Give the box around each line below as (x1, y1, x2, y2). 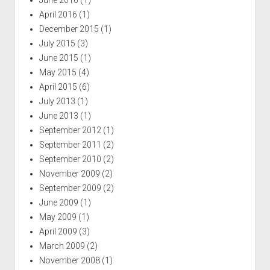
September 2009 (39, 183, 101, 193)
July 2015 (39, 38, 75, 48)
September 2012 (39, 125, 101, 135)
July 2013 (39, 96, 75, 106)
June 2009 (39, 197, 78, 207)
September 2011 (39, 139, 101, 149)
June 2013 (39, 110, 78, 121)
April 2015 (39, 81, 77, 92)
